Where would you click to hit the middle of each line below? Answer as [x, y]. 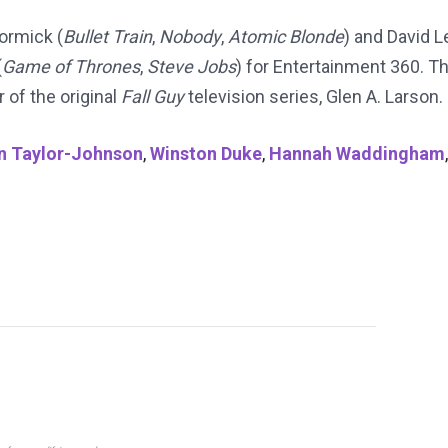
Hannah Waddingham [357, 154]
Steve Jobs [191, 67]
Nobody [190, 37]
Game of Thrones [71, 67]
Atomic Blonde [286, 37]
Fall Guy [152, 97]
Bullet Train [107, 37]
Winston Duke [206, 154]
